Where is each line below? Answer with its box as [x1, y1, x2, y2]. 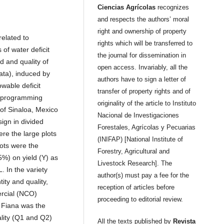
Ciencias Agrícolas [97, 3, 156, 11]
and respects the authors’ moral [97, 15, 189, 23]
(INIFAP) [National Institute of [97, 135, 183, 143]
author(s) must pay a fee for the [97, 171, 189, 179]
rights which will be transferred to [97, 39, 193, 47]
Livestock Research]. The [97, 159, 172, 167]
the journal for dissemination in [97, 51, 186, 59]
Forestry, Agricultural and [97, 147, 170, 155]
